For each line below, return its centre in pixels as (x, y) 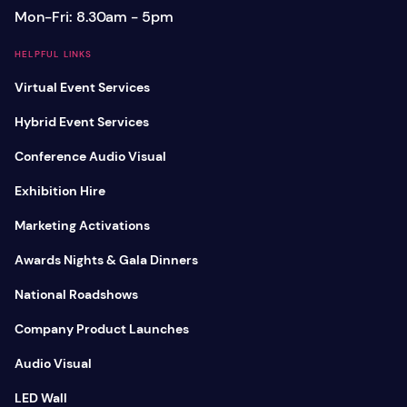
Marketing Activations (82, 226)
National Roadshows (76, 295)
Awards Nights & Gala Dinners (106, 260)
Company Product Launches (102, 329)
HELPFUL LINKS (54, 55)
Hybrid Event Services (82, 122)
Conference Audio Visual (90, 157)
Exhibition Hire (60, 191)
